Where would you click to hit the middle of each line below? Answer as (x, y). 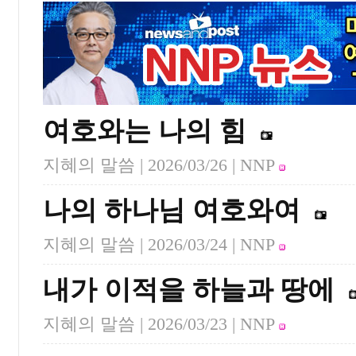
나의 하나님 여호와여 (172, 210)
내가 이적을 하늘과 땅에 (189, 290)
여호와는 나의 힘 (145, 131)
